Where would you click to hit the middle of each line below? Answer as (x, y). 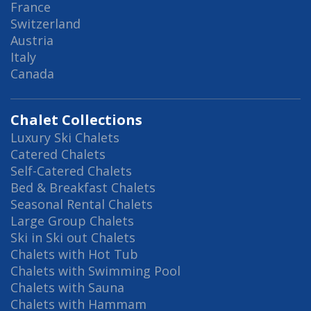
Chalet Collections (76, 120)
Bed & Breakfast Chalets (83, 188)
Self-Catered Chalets (71, 171)
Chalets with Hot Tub (74, 254)
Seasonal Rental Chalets (82, 204)
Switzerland (45, 24)
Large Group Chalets (72, 221)
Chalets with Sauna (67, 288)
